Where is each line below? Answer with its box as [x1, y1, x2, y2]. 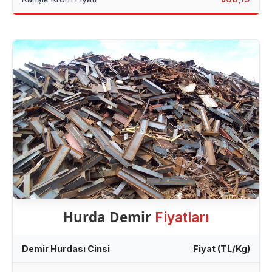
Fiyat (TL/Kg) [193, 243, 250, 254]
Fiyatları [155, 209, 209, 225]
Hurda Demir [63, 208, 155, 226]
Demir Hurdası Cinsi [22, 243, 110, 254]
